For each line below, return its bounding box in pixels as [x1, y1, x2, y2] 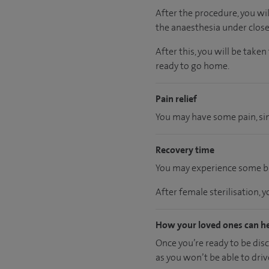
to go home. [180, 59, 229, 72]
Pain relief [156, 92, 197, 105]
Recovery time [156, 143, 214, 156]
